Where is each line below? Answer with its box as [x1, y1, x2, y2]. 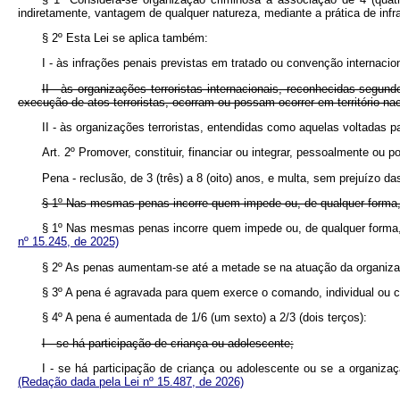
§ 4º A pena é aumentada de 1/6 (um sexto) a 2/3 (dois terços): [41, 311, 367, 325]
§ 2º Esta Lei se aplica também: [41, 30, 208, 45]
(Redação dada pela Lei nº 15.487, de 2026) [18, 374, 244, 388]
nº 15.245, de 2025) [18, 235, 119, 249]
